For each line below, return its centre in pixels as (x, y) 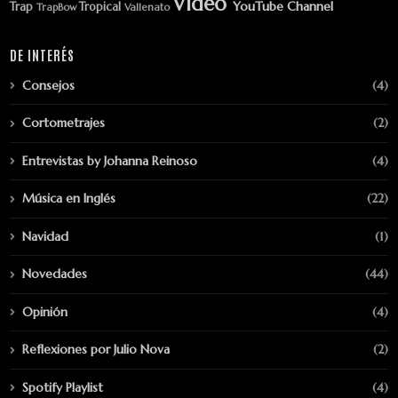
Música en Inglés (69, 199)
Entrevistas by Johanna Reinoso (110, 160)
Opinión (45, 311)
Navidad (45, 236)
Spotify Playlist (63, 387)
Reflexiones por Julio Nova (96, 350)
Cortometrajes (64, 123)
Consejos (48, 85)
